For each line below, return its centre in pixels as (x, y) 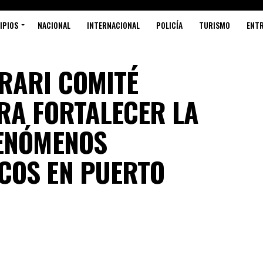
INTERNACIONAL (113, 25)
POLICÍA (169, 25)
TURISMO (215, 25)
